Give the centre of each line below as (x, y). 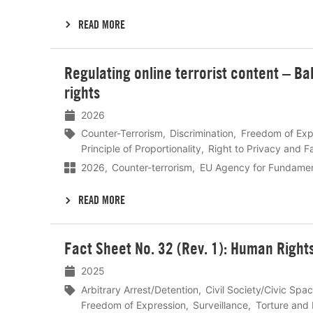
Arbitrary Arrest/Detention (140, 289)
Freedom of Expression (133, 305)
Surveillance (221, 305)
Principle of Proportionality (141, 149)
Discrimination (202, 133)
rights (82, 92)
